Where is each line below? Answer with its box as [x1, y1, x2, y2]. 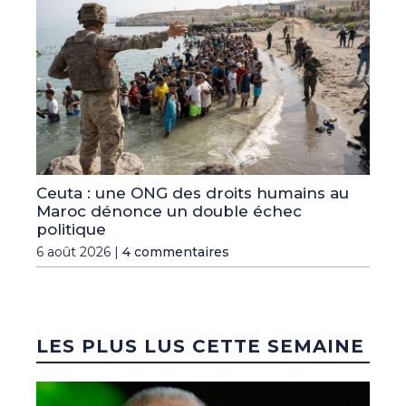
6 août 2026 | [36, 243, 122, 260]
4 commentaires [122, 243, 229, 260]
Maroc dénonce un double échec [36, 201, 302, 220]
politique [36, 219, 106, 238]
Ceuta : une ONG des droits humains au [36, 183, 349, 202]
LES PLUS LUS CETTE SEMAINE [36, 334, 364, 357]
